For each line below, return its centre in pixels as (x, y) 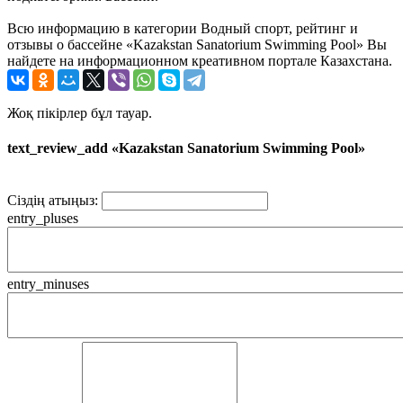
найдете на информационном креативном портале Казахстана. (200, 60)
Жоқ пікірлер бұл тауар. (80, 112)
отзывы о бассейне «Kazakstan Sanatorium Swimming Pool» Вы (197, 44)
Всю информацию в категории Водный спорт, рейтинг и (183, 28)
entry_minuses (48, 284)
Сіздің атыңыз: (53, 201)
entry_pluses (43, 219)
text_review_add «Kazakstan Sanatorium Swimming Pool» (186, 148)
